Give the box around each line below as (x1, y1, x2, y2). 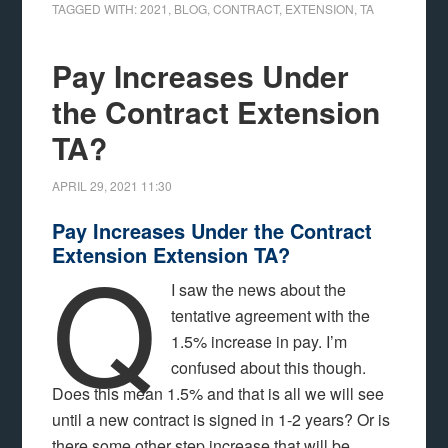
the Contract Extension (52, 90, 381, 133)
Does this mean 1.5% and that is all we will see (52, 382, 385, 405)
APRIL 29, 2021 (52, 177, 139, 194)
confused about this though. (170, 356, 366, 379)
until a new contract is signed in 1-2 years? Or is (52, 408, 391, 431)
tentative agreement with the (170, 304, 370, 327)
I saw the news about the (170, 278, 346, 301)
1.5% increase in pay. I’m (170, 330, 347, 353)
